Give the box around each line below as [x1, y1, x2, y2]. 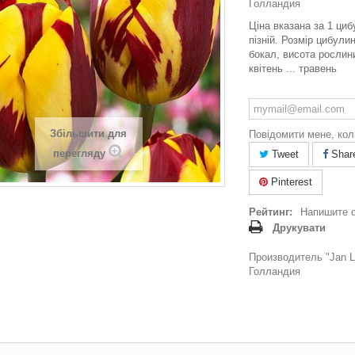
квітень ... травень [249, 63, 337, 74]
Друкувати [273, 222, 326, 234]
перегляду [53, 147, 105, 159]
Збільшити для [50, 128, 127, 139]
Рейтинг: [249, 206, 292, 218]
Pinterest [268, 176, 312, 188]
